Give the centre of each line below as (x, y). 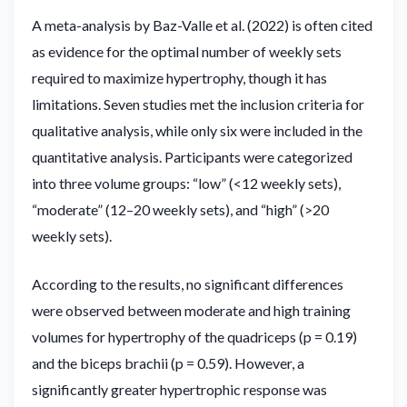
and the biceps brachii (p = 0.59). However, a (168, 362)
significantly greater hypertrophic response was (179, 389)
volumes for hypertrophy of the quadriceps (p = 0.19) (194, 336)
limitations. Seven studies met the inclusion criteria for (198, 104)
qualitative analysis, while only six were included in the (197, 130)
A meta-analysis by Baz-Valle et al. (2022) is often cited (202, 25)
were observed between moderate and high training (191, 310)
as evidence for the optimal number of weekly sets (187, 51)
